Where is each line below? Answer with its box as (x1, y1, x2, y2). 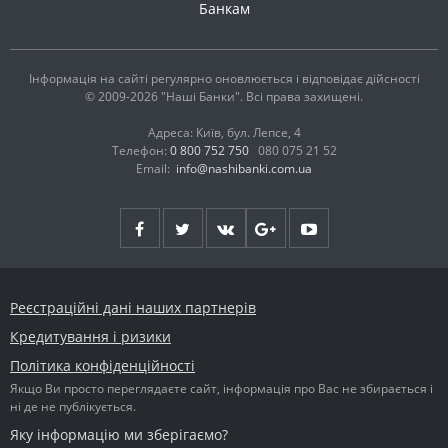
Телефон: (111, 142, 170, 160)
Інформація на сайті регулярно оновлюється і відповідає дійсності (28, 70, 420, 88)
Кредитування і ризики (10, 327, 171, 347)
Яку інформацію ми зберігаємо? (10, 425, 228, 445)
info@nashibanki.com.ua (176, 160, 312, 178)
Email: (136, 160, 176, 178)
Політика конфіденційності (10, 356, 195, 376)
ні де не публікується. (10, 398, 136, 416)
